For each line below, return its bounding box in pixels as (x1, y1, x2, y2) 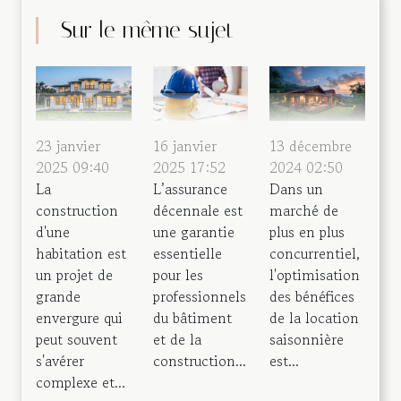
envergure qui (36, 306, 123, 328)
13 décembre (269, 134, 353, 157)
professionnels (152, 285, 246, 307)
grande (36, 285, 81, 307)
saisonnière (269, 328, 345, 350)
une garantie (152, 220, 235, 243)
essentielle (152, 242, 222, 264)
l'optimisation (269, 263, 361, 286)
